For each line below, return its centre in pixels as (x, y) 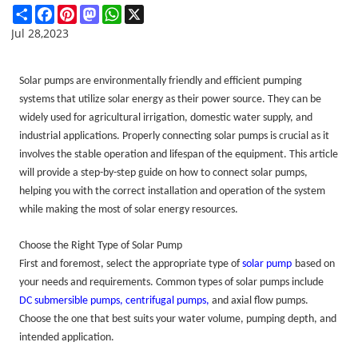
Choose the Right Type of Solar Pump (101, 245)
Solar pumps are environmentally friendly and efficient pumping (161, 81)
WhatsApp (149, 10)
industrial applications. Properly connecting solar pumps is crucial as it (175, 136)
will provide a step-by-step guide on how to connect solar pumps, (164, 173)
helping (37, 191)
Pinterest (101, 10)
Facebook (80, 10)
